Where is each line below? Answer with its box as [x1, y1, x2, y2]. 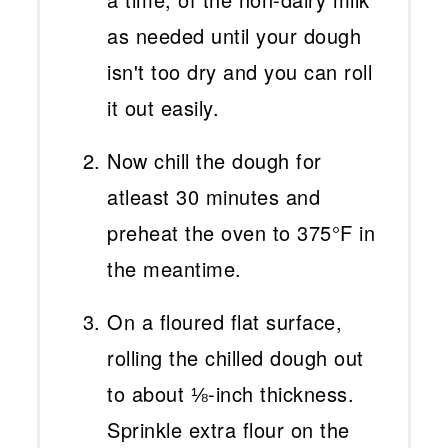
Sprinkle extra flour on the [107, 415, 350, 445]
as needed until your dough [107, 21, 362, 51]
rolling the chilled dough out [107, 343, 364, 373]
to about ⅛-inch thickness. [107, 379, 355, 409]
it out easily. [107, 93, 220, 123]
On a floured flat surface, [107, 307, 343, 337]
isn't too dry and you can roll [107, 57, 373, 87]
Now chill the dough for [107, 146, 322, 176]
